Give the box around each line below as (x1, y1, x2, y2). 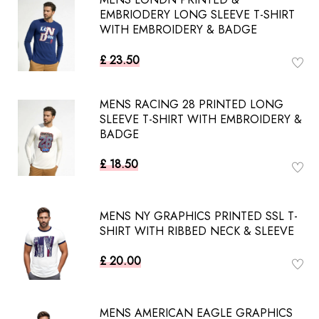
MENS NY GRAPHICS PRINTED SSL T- (100, 207, 298, 224)
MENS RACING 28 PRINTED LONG (100, 95, 283, 113)
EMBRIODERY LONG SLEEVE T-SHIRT (100, 6, 295, 23)
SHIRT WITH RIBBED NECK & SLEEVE (100, 222, 294, 239)
